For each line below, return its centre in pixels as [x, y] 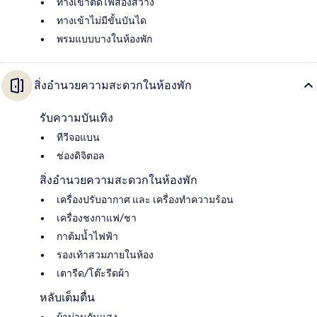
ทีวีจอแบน [78, 137]
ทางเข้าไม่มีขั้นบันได [102, 20]
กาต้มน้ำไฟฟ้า [87, 236]
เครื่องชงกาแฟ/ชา [97, 218]
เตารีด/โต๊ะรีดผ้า [93, 273]
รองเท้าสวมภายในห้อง [105, 254]
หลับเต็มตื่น [67, 297]
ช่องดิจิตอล [81, 155]
